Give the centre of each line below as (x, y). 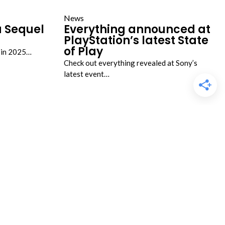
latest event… (87, 74)
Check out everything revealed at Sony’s (131, 63)
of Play (83, 51)
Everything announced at (137, 29)
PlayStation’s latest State (136, 40)
